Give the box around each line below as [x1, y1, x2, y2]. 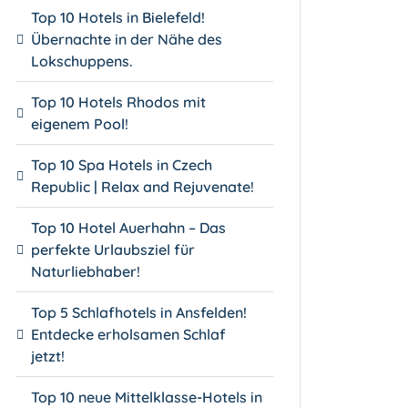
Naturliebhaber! [31, 261, 141, 280]
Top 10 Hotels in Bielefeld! [31, 7, 206, 26]
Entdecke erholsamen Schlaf [31, 324, 227, 343]
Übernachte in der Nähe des [31, 29, 223, 48]
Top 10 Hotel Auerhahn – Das [31, 218, 227, 237]
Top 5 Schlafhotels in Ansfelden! [31, 302, 248, 321]
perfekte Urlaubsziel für [31, 240, 196, 259]
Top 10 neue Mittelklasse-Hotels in [31, 387, 263, 406]
